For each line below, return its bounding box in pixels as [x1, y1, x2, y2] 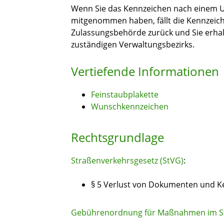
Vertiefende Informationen [71, 63, 219, 80]
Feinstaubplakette [91, 89, 158, 100]
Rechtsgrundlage [71, 129, 164, 146]
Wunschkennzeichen [91, 101, 168, 112]
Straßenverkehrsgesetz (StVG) [71, 155, 183, 166]
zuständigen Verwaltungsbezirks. [71, 39, 194, 50]
